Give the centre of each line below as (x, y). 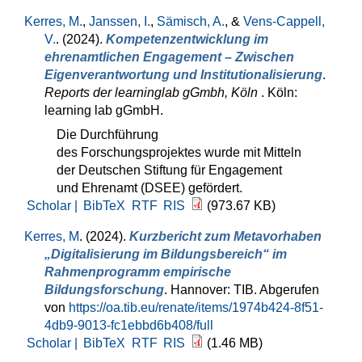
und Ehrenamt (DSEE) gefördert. (149, 188)
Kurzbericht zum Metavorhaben (225, 236)
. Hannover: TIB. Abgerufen (242, 290)
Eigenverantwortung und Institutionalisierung (183, 75)
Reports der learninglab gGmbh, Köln (153, 93)
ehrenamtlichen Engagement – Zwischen (169, 57)
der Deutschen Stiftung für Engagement (169, 170)
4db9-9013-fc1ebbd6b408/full (129, 325)
